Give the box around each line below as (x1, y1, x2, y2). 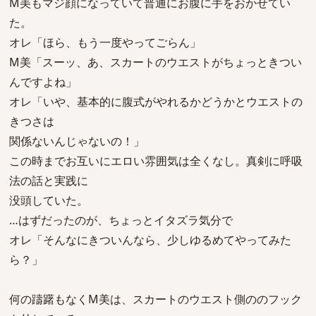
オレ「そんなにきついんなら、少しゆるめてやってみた (9, 232, 291, 248)
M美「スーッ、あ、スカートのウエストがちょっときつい (9, 54, 302, 70)
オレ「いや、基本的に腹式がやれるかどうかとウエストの (9, 94, 303, 109)
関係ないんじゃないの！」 (9, 133, 145, 149)
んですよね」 (9, 74, 77, 90)
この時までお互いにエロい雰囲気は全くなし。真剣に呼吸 (9, 153, 303, 169)
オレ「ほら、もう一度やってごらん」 (9, 35, 201, 50)
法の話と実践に (9, 173, 88, 188)
